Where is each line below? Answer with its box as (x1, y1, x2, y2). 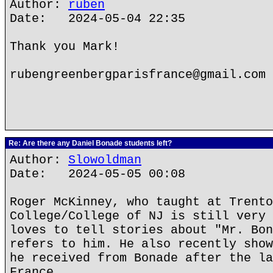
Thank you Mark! (10, 40, 119, 54)
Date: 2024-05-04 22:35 (10, 12, 185, 26)
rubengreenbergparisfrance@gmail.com (10, 68, 266, 82)
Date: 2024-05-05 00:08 (10, 167, 185, 181)
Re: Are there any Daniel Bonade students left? (7, 139, 172, 147)
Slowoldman (68, 153, 141, 167)
